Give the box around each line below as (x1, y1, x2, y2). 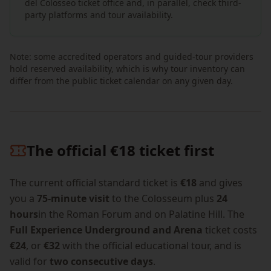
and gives (197, 176, 243, 189)
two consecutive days (50, 255, 153, 268)
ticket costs (203, 223, 257, 237)
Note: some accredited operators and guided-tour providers (10, 51, 253, 62)
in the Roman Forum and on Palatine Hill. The (38, 207, 244, 221)
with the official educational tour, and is (60, 239, 241, 252)
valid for (10, 255, 50, 268)
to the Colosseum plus (109, 192, 217, 205)
